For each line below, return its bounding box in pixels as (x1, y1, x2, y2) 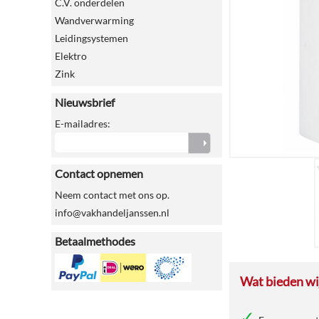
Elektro (55, 50, 87, 62)
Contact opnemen (55, 167, 143, 180)
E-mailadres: (55, 117, 110, 130)
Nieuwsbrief (55, 95, 115, 109)
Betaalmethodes (55, 234, 135, 248)
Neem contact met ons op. (55, 189, 169, 201)
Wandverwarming (55, 14, 134, 26)
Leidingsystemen (55, 32, 128, 44)
